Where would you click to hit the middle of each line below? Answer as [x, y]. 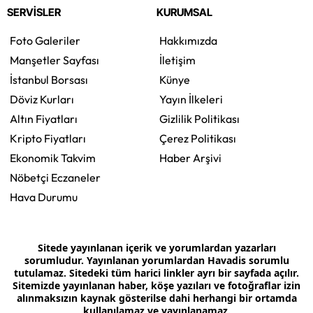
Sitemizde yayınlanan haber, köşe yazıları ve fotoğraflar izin [156, 286]
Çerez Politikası [198, 139]
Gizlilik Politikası [199, 119]
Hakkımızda [188, 41]
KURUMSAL [184, 13]
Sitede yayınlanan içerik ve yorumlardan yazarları [156, 248]
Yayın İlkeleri [191, 100]
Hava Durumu [44, 197]
